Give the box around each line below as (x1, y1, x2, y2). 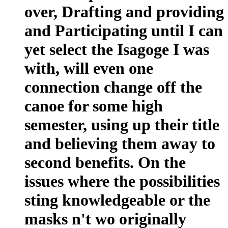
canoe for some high (24, 96, 163, 115)
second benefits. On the (24, 153, 186, 172)
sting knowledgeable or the (24, 190, 210, 209)
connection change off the (24, 77, 202, 96)
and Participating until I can (24, 21, 223, 40)
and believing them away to (24, 134, 215, 153)
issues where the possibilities (24, 172, 220, 190)
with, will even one (24, 59, 153, 77)
